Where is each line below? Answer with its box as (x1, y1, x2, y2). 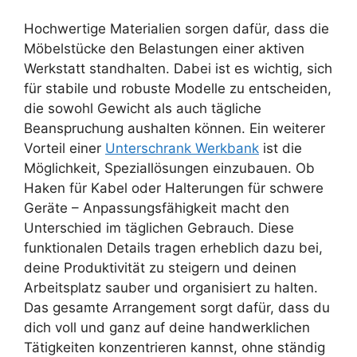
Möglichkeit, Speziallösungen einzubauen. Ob (24, 160, 315, 177)
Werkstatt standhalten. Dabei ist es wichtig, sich (24, 61, 332, 77)
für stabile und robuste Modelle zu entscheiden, (24, 80, 331, 97)
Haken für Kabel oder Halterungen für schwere (24, 180, 324, 197)
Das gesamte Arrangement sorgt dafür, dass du (24, 300, 330, 316)
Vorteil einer (24, 140, 105, 157)
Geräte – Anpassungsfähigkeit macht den (24, 200, 289, 217)
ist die (259, 140, 302, 157)
